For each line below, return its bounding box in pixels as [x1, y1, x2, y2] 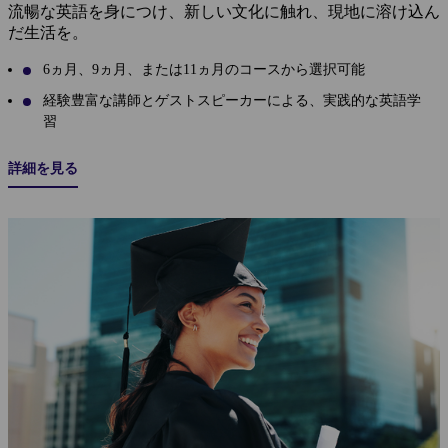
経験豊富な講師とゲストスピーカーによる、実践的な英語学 [43, 92, 421, 108]
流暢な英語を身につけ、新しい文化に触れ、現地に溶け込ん [8, 2, 440, 20]
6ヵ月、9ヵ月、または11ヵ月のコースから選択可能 [43, 61, 365, 77]
